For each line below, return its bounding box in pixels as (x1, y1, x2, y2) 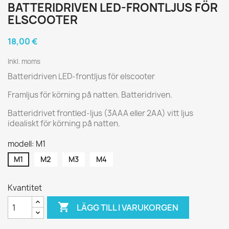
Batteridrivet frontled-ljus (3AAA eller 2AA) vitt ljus (8, 108, 193, 119)
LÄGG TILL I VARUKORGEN (77, 201, 179, 213)
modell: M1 (8, 139, 45, 149)
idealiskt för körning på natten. (8, 118, 120, 129)
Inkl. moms (8, 57, 40, 66)
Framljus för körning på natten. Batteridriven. (8, 89, 172, 100)
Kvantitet (8, 182, 42, 193)
